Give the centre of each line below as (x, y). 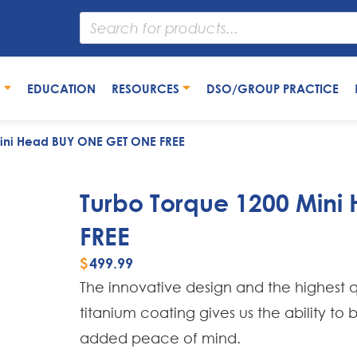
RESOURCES (147, 88)
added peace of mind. (160, 338)
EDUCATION (62, 88)
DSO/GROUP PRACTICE (272, 88)
